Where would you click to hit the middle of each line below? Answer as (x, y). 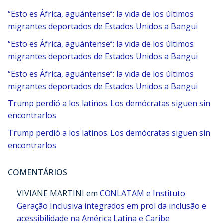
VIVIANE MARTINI (51, 193)
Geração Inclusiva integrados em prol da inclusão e (111, 205)
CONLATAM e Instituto (142, 193)
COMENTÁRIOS (38, 172)
